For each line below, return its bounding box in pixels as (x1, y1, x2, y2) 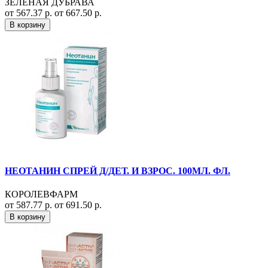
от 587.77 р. (5, 200, 54, 211)
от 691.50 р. (54, 200, 102, 211)
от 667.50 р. (54, 7, 102, 18)
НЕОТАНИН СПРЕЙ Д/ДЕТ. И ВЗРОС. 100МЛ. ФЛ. (5, 165, 230, 176)
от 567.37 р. (5, 7, 54, 18)
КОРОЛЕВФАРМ (5, 189, 78, 200)
